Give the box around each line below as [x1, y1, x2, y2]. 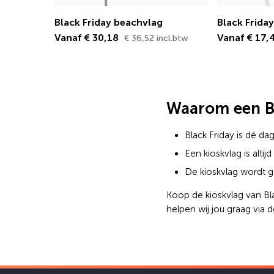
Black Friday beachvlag [54, 16, 163, 28]
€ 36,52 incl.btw [124, 32, 188, 43]
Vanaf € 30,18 [54, 31, 121, 43]
